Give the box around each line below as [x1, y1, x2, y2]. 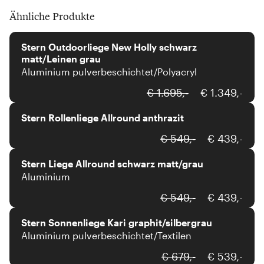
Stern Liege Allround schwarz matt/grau [21, 158, 203, 169]
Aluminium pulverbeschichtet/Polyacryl [21, 66, 197, 77]
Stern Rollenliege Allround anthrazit [21, 112, 184, 123]
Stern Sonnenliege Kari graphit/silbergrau [21, 217, 212, 228]
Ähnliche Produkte [9, 9, 95, 23]
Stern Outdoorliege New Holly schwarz [21, 41, 197, 52]
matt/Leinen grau [21, 53, 101, 64]
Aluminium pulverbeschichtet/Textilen [21, 230, 192, 241]
